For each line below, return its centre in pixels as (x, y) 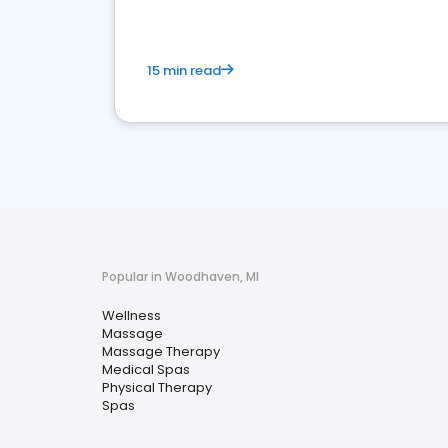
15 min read (184, 70)
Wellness (131, 315)
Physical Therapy (157, 387)
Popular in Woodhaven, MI (180, 276)
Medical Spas (146, 369)
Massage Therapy (161, 351)
